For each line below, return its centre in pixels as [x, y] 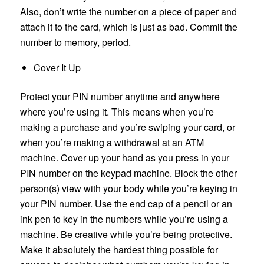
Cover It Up [57, 67]
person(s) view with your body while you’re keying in [128, 188]
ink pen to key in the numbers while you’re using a [124, 219]
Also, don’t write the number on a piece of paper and [128, 12]
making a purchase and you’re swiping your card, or [127, 127]
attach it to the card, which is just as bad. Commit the [128, 27]
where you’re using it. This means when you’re [117, 111]
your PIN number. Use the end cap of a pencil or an [126, 203]
